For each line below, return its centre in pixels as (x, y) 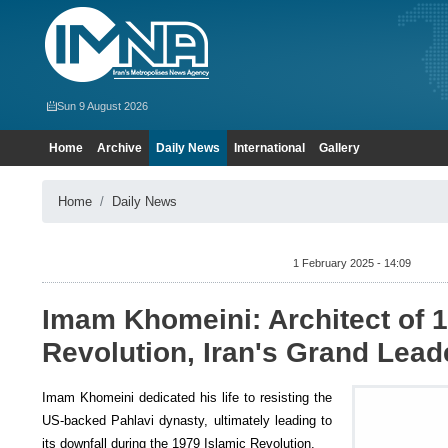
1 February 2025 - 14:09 (351, 263)
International (269, 148)
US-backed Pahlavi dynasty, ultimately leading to (187, 420)
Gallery (339, 148)
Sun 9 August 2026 (102, 106)
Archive (119, 148)
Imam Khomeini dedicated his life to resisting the (187, 397)
